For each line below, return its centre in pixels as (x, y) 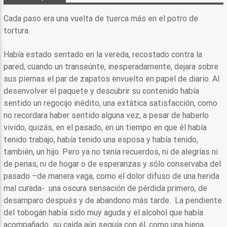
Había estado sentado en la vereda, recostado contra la (103, 54)
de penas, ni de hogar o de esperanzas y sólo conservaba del (112, 164)
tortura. (17, 31)
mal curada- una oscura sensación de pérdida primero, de (106, 188)
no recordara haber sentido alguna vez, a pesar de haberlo (106, 115)
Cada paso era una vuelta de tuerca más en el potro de (101, 19)
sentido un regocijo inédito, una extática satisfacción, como (111, 103)
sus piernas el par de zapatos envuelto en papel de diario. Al (112, 79)
